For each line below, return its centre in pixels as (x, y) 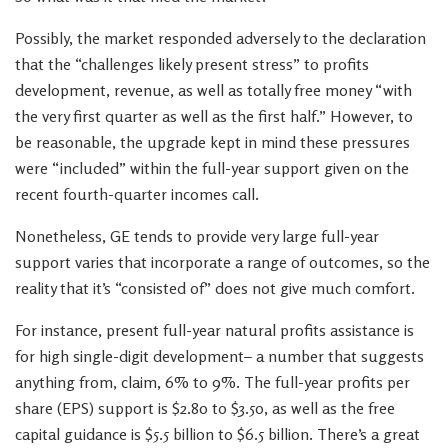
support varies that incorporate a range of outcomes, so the (222, 262)
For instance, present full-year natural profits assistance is (214, 330)
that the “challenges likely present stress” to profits (192, 64)
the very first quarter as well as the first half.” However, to (214, 116)
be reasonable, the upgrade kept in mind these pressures (212, 142)
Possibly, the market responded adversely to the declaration (220, 38)
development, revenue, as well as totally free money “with (213, 90)
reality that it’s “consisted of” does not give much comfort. (215, 288)
